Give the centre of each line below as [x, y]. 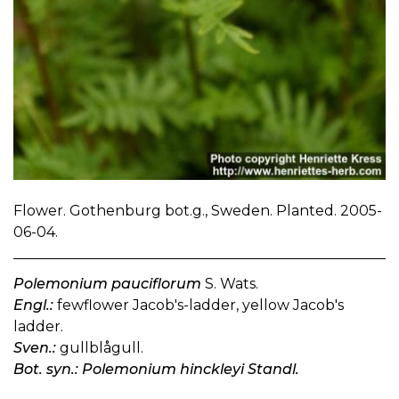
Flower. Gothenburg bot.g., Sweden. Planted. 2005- [198, 211]
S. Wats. [230, 284]
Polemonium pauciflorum [107, 284]
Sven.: [35, 348]
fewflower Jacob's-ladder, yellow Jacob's [199, 305]
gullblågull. [100, 348]
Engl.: [33, 305]
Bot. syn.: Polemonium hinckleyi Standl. [156, 370]
